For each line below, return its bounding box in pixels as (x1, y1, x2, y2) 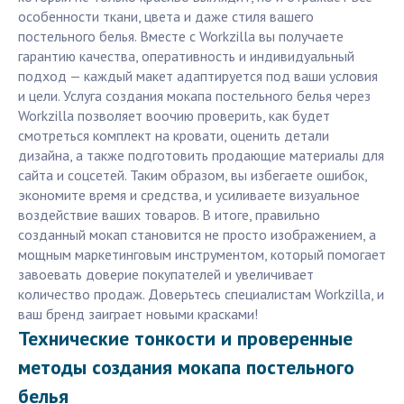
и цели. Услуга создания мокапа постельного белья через (18, 87, 371, 106)
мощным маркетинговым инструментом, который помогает (18, 245, 386, 264)
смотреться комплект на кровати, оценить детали (18, 126, 329, 145)
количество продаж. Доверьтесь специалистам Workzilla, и (18, 285, 384, 304)
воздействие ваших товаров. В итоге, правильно (18, 206, 320, 225)
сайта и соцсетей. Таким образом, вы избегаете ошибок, (18, 166, 367, 185)
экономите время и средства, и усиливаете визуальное (18, 186, 360, 205)
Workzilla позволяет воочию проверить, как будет (18, 106, 330, 125)
